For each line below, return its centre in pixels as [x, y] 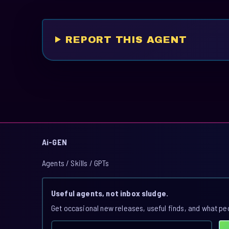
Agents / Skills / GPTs [76, 163]
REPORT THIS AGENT [126, 39]
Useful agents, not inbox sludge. [110, 193]
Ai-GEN [54, 142]
